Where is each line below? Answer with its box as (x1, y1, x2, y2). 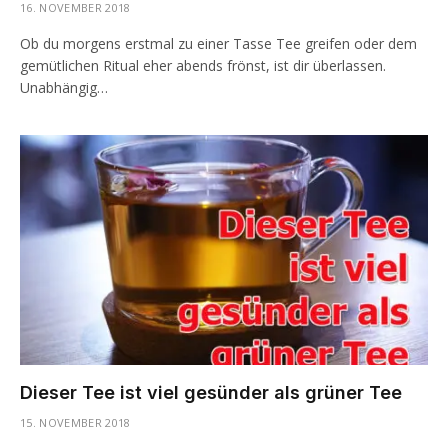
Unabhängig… (20, 78, 108, 97)
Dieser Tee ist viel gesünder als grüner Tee (20, 381, 402, 403)
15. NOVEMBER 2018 (20, 414, 131, 430)
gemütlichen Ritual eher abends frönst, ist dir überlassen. (20, 56, 386, 75)
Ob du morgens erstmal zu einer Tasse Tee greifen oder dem (20, 34, 417, 53)
